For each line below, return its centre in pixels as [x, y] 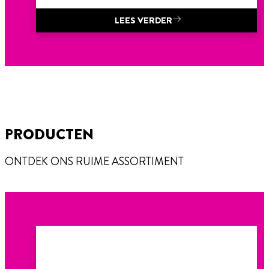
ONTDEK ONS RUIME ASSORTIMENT [94, 162]
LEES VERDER [144, 21]
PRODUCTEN [49, 135]
